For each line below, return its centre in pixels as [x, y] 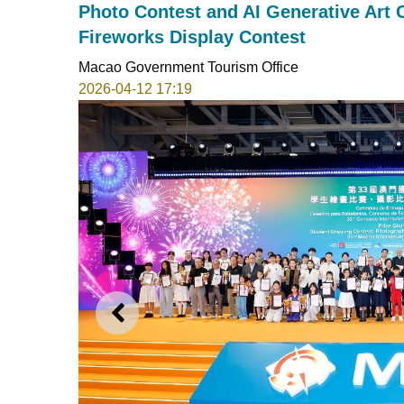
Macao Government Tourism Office [188, 67]
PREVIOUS [173, 323]
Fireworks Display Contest [192, 37]
